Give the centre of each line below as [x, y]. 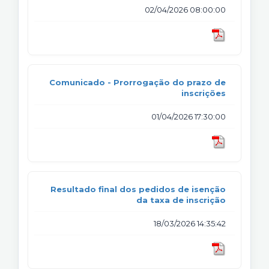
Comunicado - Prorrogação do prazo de [138, 82]
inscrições [204, 93]
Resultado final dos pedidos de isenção [138, 189]
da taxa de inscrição [181, 200]
